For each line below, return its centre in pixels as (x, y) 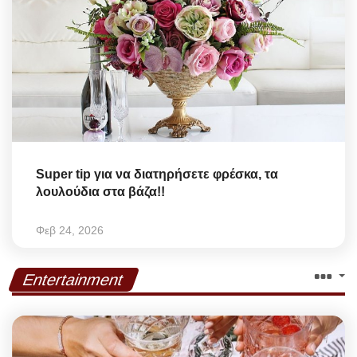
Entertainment (74, 279)
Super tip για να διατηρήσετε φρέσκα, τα (157, 174)
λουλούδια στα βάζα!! (100, 191)
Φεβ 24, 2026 (70, 230)
